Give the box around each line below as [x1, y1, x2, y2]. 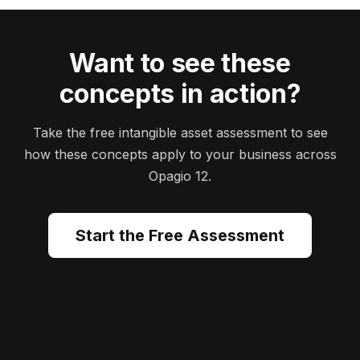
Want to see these [69, 47, 291, 79]
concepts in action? [59, 78, 301, 109]
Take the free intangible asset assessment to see [32, 125, 328, 141]
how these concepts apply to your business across [23, 146, 337, 162]
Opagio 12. [149, 168, 211, 184]
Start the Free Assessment [76, 226, 284, 245]
